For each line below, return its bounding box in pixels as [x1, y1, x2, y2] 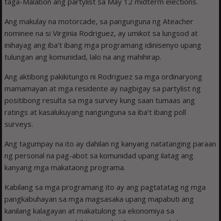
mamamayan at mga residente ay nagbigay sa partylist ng [4, 83, 201, 94]
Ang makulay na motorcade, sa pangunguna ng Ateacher [4, 16, 194, 27]
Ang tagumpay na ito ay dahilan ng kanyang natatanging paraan [4, 139, 217, 149]
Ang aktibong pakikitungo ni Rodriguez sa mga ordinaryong [4, 72, 203, 82]
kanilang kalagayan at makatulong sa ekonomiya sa [4, 206, 175, 216]
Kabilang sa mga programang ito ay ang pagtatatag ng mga [4, 182, 206, 192]
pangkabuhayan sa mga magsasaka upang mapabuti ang [4, 194, 194, 204]
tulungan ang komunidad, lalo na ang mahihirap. [4, 52, 162, 62]
